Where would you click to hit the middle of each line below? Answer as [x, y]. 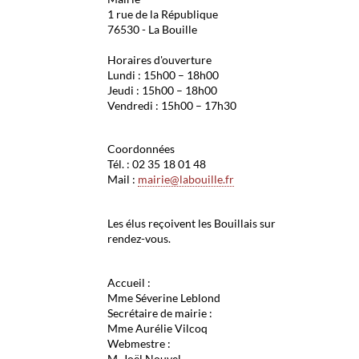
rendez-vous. [139, 239]
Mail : [122, 179]
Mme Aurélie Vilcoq [157, 329]
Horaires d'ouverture [159, 59]
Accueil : [129, 283]
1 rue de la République [162, 14]
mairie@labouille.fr [186, 179]
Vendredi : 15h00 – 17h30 [171, 105]
